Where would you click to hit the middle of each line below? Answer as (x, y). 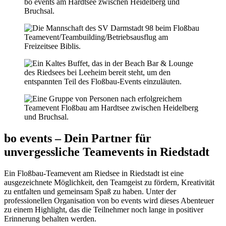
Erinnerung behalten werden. (50, 219)
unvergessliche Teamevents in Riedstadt (107, 152)
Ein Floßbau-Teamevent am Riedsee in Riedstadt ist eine (94, 174)
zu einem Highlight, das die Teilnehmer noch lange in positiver (104, 210)
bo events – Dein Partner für (78, 138)
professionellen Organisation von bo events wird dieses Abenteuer (109, 201)
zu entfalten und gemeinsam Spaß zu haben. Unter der (90, 192)
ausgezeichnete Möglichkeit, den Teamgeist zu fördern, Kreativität (109, 183)
